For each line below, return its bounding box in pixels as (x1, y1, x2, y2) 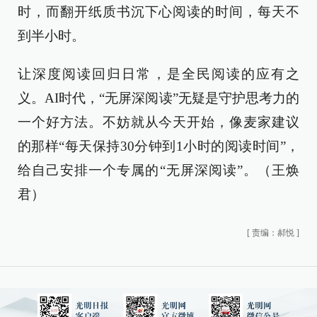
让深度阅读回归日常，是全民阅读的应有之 (18, 66, 299, 81)
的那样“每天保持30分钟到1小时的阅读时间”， (18, 138, 299, 154)
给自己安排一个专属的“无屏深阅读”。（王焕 (18, 162, 299, 178)
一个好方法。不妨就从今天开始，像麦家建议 (18, 114, 299, 129)
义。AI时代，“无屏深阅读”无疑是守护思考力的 (18, 90, 299, 105)
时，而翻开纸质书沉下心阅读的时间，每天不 (18, 4, 299, 19)
